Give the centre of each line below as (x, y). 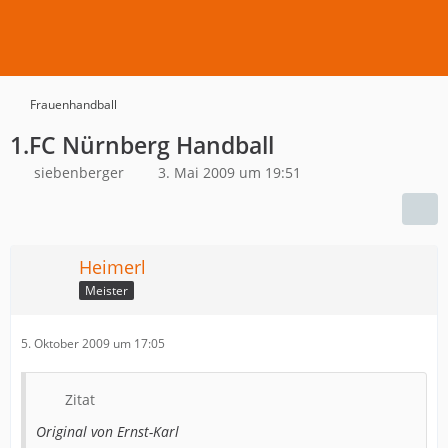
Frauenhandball (73, 104)
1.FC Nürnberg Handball (142, 145)
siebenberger (79, 172)
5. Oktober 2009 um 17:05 (93, 343)
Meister (106, 290)
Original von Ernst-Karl (107, 431)
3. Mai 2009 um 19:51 (229, 172)
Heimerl (112, 267)
